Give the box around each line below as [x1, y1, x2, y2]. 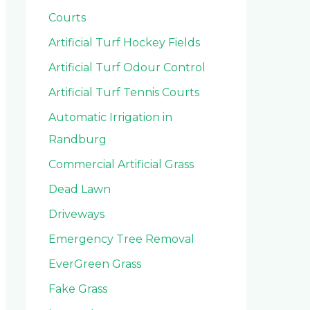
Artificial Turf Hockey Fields [48, 35, 200, 49]
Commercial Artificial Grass [48, 157, 194, 171]
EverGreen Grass [48, 257, 141, 271]
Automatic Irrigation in [48, 110, 172, 124]
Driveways [48, 207, 104, 221]
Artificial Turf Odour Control [48, 60, 206, 74]
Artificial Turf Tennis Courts [48, 85, 199, 99]
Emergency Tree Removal [48, 232, 194, 246]
